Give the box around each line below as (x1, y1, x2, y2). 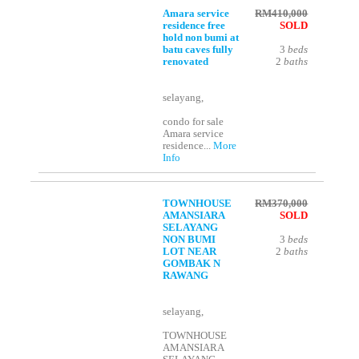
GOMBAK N (163, 258, 221, 270)
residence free (163, 20, 226, 32)
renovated (163, 56, 209, 68)
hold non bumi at (163, 32, 240, 44)
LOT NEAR (163, 246, 217, 258)
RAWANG (163, 270, 209, 282)
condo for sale (163, 116, 224, 128)
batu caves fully (163, 44, 234, 56)
